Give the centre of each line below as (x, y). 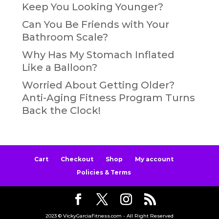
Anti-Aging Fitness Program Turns (108, 98)
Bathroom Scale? (65, 37)
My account (154, 159)
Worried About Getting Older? (98, 85)
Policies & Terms (104, 172)
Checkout (77, 159)
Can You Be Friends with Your (95, 24)
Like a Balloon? (59, 67)
